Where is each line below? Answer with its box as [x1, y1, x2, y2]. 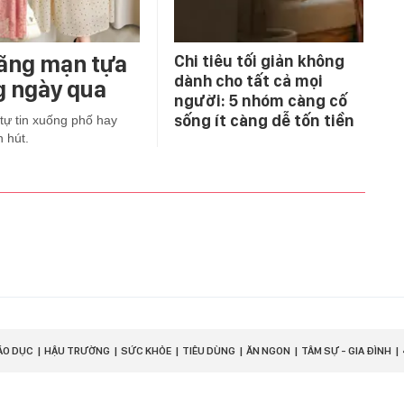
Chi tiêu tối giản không [174, 51, 344, 71]
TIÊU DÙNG [182, 344, 235, 358]
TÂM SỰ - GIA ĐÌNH [301, 344, 391, 358]
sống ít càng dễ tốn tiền [174, 111, 354, 131]
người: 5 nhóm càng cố [174, 91, 347, 111]
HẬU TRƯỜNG [44, 344, 110, 358]
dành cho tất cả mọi [174, 71, 323, 91]
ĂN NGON [246, 344, 290, 358]
